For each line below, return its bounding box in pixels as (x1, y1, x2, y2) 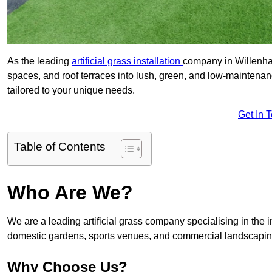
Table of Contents (14, 140, 106, 154)
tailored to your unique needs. (7, 85, 135, 96)
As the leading (7, 56, 72, 67)
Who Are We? (7, 182, 133, 204)
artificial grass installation (72, 56, 183, 67)
